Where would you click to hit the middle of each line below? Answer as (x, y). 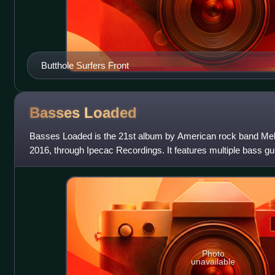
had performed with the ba (81, 165)
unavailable (213, 262)
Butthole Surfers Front (85, 66)
